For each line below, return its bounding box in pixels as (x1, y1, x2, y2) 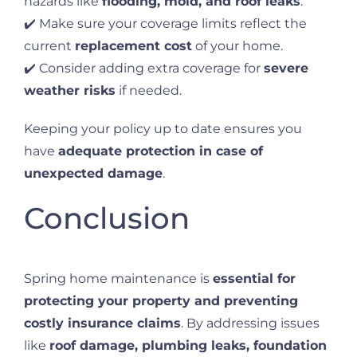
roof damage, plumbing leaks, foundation (49, 338, 327, 354)
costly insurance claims (24, 316, 181, 331)
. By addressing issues (181, 316, 320, 331)
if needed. (116, 82, 182, 98)
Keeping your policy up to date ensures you (24, 120, 302, 136)
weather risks (24, 82, 116, 98)
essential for (213, 271, 296, 287)
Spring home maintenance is (24, 271, 213, 287)
